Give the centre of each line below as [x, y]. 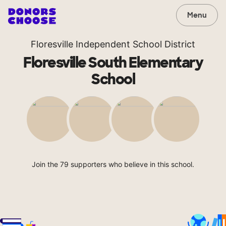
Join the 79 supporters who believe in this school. [113, 164]
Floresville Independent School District [113, 44]
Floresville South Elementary [113, 63]
